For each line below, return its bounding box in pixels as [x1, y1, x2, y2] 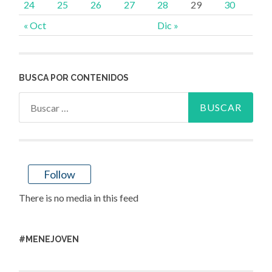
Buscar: [18, 94, 50, 106]
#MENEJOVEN [19, 234, 80, 245]
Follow [44, 168, 76, 182]
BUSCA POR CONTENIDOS [19, 73, 129, 83]
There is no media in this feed [19, 192, 139, 204]
